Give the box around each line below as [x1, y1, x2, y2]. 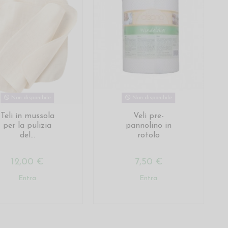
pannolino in [125, 121, 172, 130]
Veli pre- [133, 111, 164, 120]
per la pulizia [3, 121, 52, 130]
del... [19, 131, 35, 139]
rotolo [137, 131, 160, 139]
